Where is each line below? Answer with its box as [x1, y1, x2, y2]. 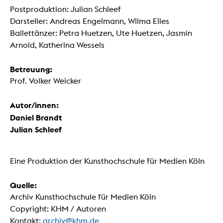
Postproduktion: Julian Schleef [10, 4, 121, 14]
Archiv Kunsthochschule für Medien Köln [10, 192, 156, 202]
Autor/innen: [10, 100, 59, 110]
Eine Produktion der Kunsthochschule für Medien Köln [10, 156, 205, 166]
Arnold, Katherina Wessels [10, 40, 105, 50]
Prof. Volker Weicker [10, 76, 81, 86]
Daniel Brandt [10, 112, 62, 122]
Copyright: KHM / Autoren [10, 204, 106, 214]
